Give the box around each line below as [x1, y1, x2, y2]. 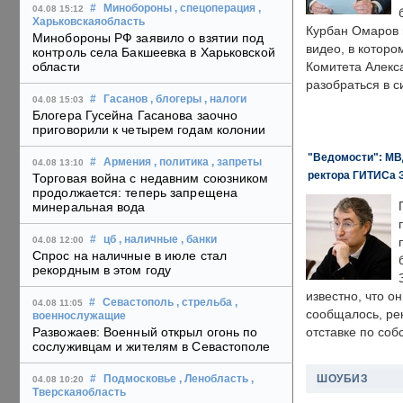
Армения [103, 157, 151, 168]
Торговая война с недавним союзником [32, 171, 269, 186]
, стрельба [176, 297, 232, 309]
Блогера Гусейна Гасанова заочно [32, 108, 238, 123]
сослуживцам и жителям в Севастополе [32, 339, 271, 354]
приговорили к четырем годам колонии [32, 122, 266, 138]
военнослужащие [32, 310, 126, 322]
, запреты [211, 157, 262, 168]
